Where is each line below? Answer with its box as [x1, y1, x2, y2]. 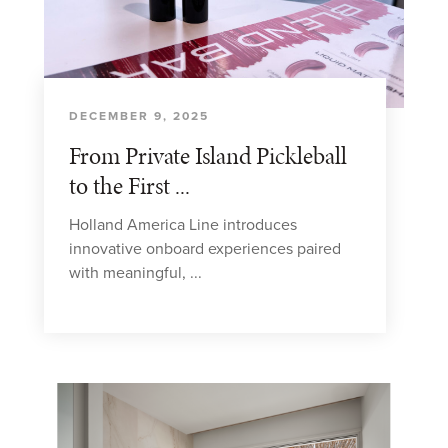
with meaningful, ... [69, 263, 202, 283]
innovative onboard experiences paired [69, 239, 341, 259]
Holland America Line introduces [69, 215, 297, 235]
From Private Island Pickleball [69, 139, 347, 172]
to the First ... [69, 169, 190, 202]
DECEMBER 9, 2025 [69, 109, 209, 123]
